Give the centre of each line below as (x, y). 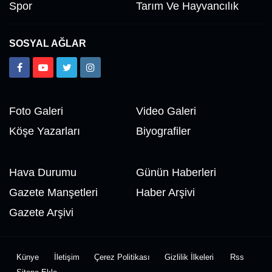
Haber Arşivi (165, 193)
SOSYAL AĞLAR (48, 44)
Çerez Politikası (122, 257)
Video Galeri (166, 111)
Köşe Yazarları (45, 131)
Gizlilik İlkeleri (189, 257)
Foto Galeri (36, 111)
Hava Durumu (43, 173)
